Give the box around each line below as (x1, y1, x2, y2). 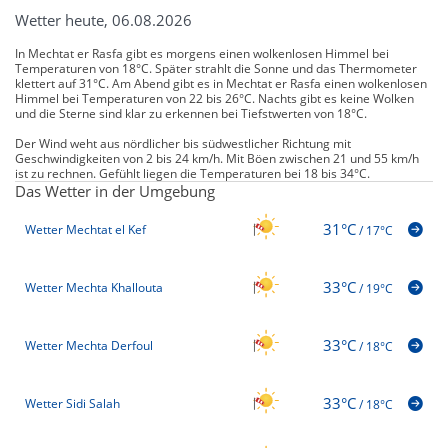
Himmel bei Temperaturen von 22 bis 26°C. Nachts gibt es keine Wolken (15, 89, 414, 107)
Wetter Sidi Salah (25, 395, 120, 413)
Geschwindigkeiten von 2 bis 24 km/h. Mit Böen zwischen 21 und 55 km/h (15, 149, 419, 167)
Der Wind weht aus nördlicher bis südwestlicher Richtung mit (15, 134, 351, 152)
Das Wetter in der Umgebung (15, 180, 215, 201)
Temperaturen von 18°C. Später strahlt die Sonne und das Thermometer (15, 59, 417, 77)
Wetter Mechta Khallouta (25, 279, 163, 297)
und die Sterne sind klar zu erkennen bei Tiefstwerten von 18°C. (15, 104, 367, 122)
